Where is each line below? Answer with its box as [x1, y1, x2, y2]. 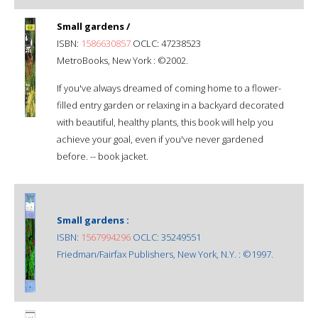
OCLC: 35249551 [131, 230, 201, 243]
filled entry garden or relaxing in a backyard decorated [57, 98, 284, 111]
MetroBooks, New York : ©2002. [57, 53, 188, 67]
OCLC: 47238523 [131, 36, 201, 50]
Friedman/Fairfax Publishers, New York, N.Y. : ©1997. [57, 247, 273, 261]
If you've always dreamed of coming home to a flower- [57, 81, 281, 94]
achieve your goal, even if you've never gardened [57, 132, 263, 146]
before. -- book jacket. [57, 149, 148, 163]
